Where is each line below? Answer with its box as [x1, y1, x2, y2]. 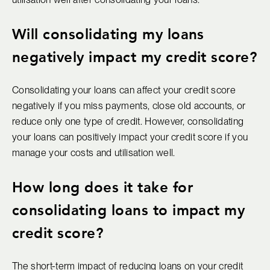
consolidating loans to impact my [12, 199, 245, 219]
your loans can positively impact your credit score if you [12, 131, 248, 143]
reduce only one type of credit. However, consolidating [12, 115, 244, 127]
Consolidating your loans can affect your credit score [12, 84, 236, 96]
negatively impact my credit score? [12, 46, 257, 66]
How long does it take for [12, 177, 193, 196]
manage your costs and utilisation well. [12, 146, 175, 159]
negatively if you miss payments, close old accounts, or [12, 99, 246, 111]
